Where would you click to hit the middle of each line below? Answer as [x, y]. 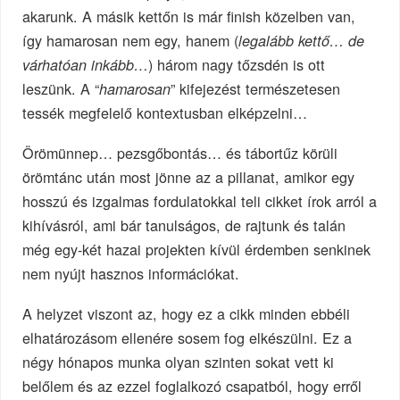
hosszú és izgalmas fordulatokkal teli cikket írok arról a [200, 201]
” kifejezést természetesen [256, 89]
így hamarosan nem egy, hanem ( [131, 41]
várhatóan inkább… [86, 65]
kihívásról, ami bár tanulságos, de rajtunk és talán [184, 225]
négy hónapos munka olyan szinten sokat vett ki [179, 361]
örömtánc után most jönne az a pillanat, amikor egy [189, 177]
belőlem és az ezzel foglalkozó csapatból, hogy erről [192, 385]
